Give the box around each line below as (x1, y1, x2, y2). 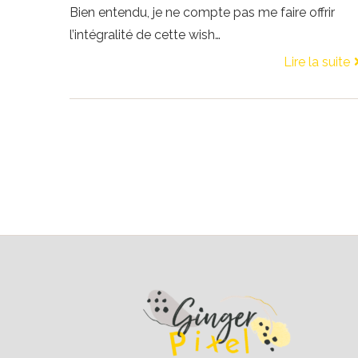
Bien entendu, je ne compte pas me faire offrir (70, 4, 335, 20)
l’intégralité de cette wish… (70, 26, 221, 42)
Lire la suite (283, 54, 350, 70)
